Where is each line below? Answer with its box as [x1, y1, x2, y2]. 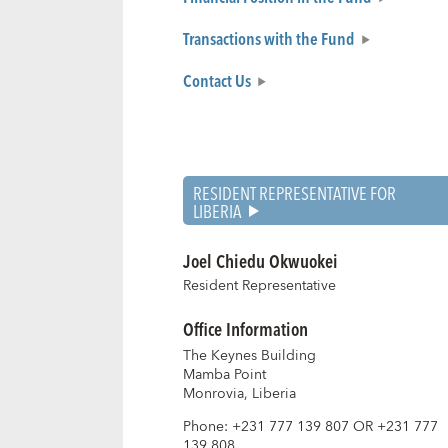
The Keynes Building [182, 343, 316, 368]
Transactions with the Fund [182, 24, 355, 51]
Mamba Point [182, 362, 266, 387]
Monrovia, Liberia [182, 381, 296, 406]
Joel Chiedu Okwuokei [182, 247, 338, 275]
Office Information [182, 314, 308, 342]
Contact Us [182, 66, 251, 93]
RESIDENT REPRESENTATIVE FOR [192, 179, 396, 207]
